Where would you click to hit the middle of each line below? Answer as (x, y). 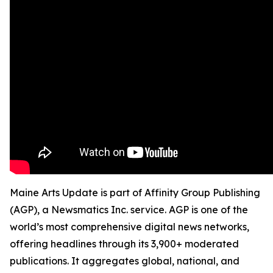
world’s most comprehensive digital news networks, (129, 227)
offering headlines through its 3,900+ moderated (124, 244)
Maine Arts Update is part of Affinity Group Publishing (135, 193)
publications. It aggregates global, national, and (125, 261)
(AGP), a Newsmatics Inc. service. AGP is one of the (129, 210)
